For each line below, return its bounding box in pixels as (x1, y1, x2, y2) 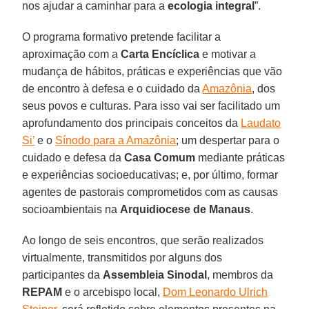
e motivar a (199, 48, 257, 60)
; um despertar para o (176, 134, 280, 146)
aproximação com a (22, 48, 121, 60)
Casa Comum (124, 151, 196, 163)
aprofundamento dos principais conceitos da (22, 117, 241, 129)
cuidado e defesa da (22, 151, 125, 163)
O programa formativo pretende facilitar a (22, 30, 221, 43)
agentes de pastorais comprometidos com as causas (22, 186, 279, 198)
